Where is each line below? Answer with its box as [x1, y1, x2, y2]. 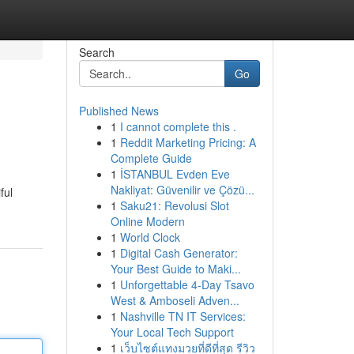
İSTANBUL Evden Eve [119, 166, 230, 182]
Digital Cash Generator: [119, 245, 238, 261]
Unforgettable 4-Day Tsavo [119, 277, 254, 292]
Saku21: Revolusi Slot [119, 198, 229, 213]
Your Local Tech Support [110, 324, 234, 340]
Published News [78, 103, 159, 119]
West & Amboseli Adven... [110, 292, 239, 308]
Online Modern [110, 213, 185, 229]
